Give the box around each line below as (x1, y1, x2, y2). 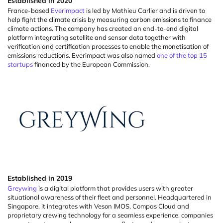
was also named (106, 51, 157, 59)
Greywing (7, 184, 37, 192)
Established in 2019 (7, 173, 72, 183)
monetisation (163, 42, 202, 50)
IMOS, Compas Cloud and (112, 202, 189, 210)
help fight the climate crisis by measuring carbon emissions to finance (7, 15, 212, 23)
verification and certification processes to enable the (7, 42, 163, 50)
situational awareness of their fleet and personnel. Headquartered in (7, 193, 212, 201)
